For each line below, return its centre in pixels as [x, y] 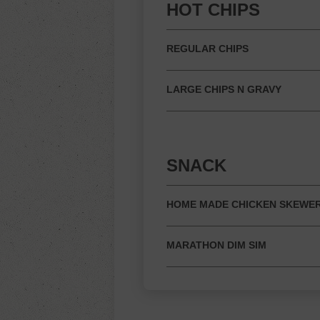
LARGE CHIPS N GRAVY [224, 89]
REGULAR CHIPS [207, 49]
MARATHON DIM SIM [216, 245]
